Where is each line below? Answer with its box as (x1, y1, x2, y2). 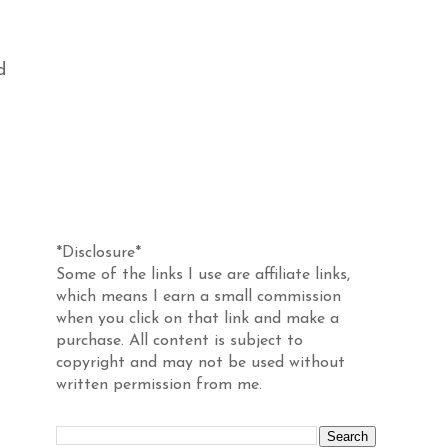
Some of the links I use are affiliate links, (56, 267, 350, 283)
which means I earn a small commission (56, 289, 341, 305)
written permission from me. (56, 377, 262, 393)
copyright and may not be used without (56, 355, 345, 371)
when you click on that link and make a (56, 311, 339, 327)
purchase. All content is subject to (56, 333, 303, 349)
